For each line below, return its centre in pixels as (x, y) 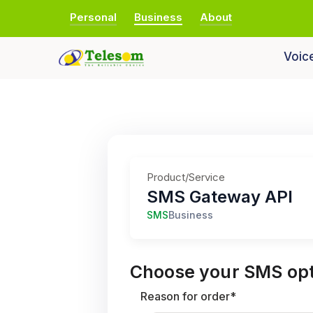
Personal (93, 17)
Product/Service (186, 177)
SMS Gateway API (220, 197)
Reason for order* (188, 296)
